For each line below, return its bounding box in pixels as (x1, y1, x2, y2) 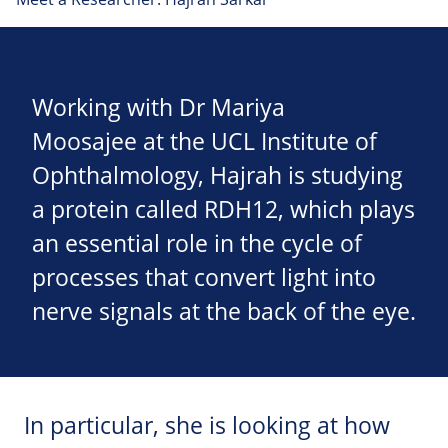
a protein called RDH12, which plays (32, 194, 415, 226)
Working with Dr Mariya (32, 92, 285, 124)
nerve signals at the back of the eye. (32, 296, 416, 328)
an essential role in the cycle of (32, 228, 362, 260)
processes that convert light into (32, 262, 376, 294)
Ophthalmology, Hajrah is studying (32, 160, 403, 192)
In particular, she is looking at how (24, 410, 390, 442)
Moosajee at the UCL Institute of (32, 126, 377, 158)
